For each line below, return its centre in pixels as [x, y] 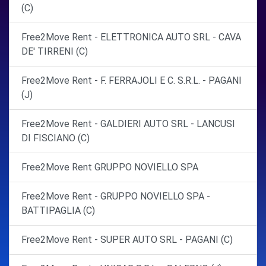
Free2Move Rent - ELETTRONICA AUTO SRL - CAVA [131, 37]
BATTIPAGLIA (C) [58, 210]
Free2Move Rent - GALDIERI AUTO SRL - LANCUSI [128, 123]
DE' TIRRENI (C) [55, 51]
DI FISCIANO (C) [56, 138]
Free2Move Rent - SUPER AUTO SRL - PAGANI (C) [127, 239]
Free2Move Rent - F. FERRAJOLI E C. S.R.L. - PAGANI [132, 80]
